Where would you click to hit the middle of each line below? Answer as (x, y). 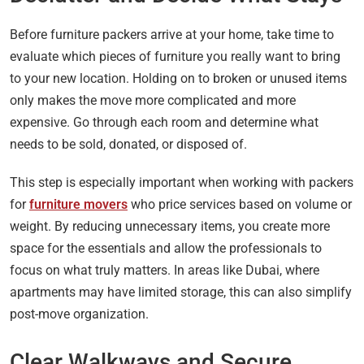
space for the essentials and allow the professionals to (166, 248)
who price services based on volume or (240, 204)
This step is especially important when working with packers (182, 182)
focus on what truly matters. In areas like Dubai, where (165, 270)
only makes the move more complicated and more (153, 100)
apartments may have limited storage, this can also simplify (181, 292)
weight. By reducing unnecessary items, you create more (170, 226)
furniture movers (78, 204)
